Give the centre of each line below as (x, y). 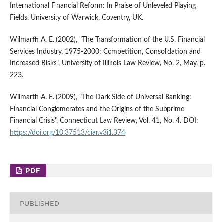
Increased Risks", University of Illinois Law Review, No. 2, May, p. (107, 64)
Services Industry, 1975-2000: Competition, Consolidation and (105, 52)
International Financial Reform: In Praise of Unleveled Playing (103, 6)
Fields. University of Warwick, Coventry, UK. (76, 18)
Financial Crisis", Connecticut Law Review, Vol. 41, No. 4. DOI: (104, 121)
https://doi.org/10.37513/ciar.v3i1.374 (67, 133)
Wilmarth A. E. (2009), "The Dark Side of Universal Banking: (100, 97)
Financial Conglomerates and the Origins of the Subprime (97, 109)
